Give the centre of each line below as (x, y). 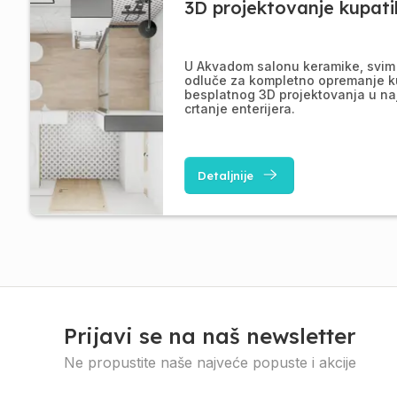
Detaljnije (226, 175)
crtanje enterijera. (239, 109)
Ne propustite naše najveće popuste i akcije (210, 362)
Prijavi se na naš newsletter (210, 336)
